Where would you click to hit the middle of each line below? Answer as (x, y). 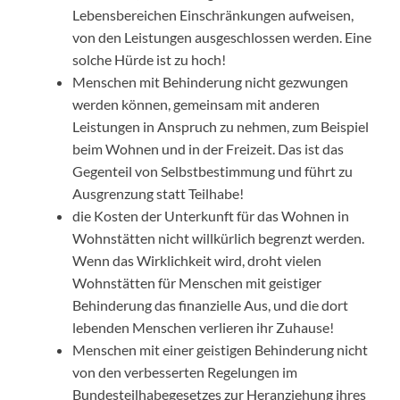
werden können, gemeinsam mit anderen (196, 104)
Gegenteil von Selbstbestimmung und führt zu (212, 171)
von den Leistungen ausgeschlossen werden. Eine (222, 37)
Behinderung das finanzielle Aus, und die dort (210, 305)
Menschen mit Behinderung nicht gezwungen (210, 82)
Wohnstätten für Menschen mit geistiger (197, 283)
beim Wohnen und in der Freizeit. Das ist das (208, 149)
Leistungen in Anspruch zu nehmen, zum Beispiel (221, 127)
